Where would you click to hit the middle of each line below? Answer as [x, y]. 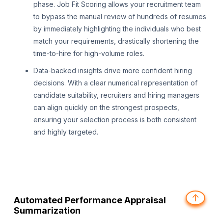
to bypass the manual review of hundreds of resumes [120, 17]
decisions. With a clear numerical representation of [115, 83]
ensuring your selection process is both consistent [115, 120]
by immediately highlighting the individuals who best [117, 29]
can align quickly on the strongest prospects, [106, 108]
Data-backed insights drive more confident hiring [113, 71]
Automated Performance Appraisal [90, 200]
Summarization [47, 211]
